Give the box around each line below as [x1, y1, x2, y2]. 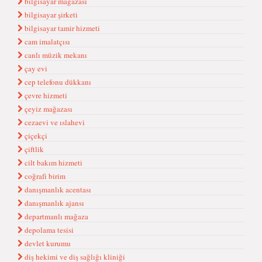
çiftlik [23, 144, 44, 154]
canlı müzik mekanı [23, 50, 87, 60]
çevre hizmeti [23, 90, 67, 101]
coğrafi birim [23, 171, 65, 181]
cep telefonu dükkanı [23, 77, 91, 87]
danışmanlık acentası [23, 184, 91, 195]
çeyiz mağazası [23, 104, 73, 114]
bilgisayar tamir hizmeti [23, 23, 100, 33]
